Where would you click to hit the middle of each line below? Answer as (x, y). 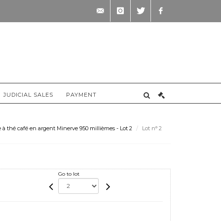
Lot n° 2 (153, 129)
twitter (141, 33)
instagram (126, 33)
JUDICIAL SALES (28, 94)
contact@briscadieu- (124, 33)
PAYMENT (81, 94)
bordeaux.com (114, 54)
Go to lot (69, 174)
